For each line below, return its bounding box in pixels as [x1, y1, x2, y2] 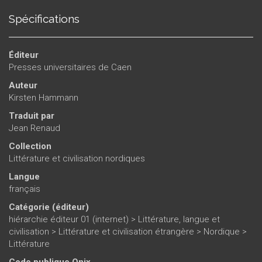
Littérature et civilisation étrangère [58, 226, 194, 237]
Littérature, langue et [138, 213, 220, 225]
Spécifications [9, 12, 80, 25]
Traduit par [9, 110, 54, 121]
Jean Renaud [9, 122, 60, 133]
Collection [9, 140, 51, 151]
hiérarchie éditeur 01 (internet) [9, 213, 129, 225]
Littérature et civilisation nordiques [9, 153, 145, 164]
